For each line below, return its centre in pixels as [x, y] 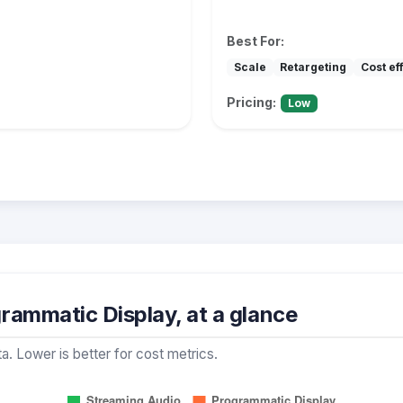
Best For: [255, 40]
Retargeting [313, 67]
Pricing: [251, 102]
